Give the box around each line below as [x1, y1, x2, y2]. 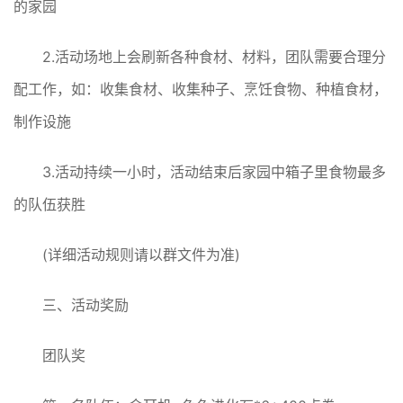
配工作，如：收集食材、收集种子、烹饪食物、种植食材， [13, 80, 388, 99]
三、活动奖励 [42, 296, 129, 315]
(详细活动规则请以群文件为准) [42, 246, 240, 264]
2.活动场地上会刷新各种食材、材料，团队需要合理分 [42, 48, 386, 67]
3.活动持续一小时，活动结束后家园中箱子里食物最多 [42, 163, 386, 182]
